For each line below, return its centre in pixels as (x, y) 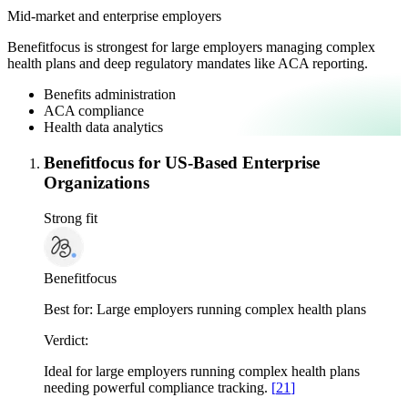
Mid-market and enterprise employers (114, 16)
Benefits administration (110, 95)
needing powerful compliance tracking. (158, 387)
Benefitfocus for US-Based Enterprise (182, 163)
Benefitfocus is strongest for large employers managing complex (191, 47)
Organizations (97, 183)
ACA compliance (94, 111)
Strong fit (71, 218)
